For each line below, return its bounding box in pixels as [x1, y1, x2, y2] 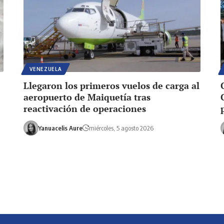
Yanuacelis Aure [37, 123, 82, 132]
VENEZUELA [29, 65, 62, 72]
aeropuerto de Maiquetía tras [23, 90, 151, 103]
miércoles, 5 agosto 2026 [88, 123, 153, 132]
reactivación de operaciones [23, 102, 146, 114]
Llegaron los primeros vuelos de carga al [23, 79, 200, 91]
